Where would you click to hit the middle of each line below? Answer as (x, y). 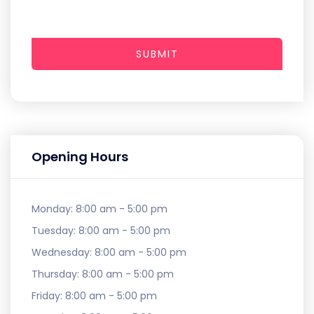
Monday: (54, 209)
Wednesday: (63, 253)
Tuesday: (55, 231)
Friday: (48, 296)
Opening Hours (80, 157)
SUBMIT (157, 54)
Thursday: (57, 274)
